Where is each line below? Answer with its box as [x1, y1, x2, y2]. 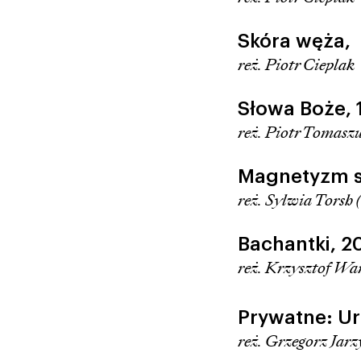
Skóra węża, [237, 31, 351, 51]
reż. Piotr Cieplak [237, 53, 355, 76]
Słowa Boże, [237, 98, 356, 118]
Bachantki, [237, 234, 341, 254]
